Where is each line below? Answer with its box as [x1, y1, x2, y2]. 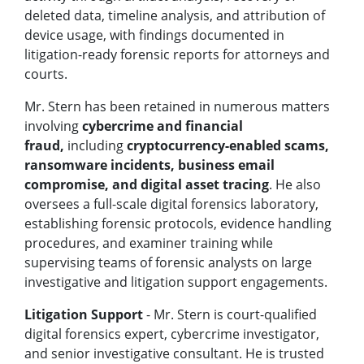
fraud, [24, 136, 67, 155]
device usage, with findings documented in [24, 26, 284, 45]
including [67, 136, 123, 155]
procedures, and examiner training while [24, 234, 273, 253]
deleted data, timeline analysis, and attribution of [24, 6, 325, 25]
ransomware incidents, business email [24, 156, 275, 175]
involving [24, 117, 82, 136]
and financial [154, 117, 243, 136]
